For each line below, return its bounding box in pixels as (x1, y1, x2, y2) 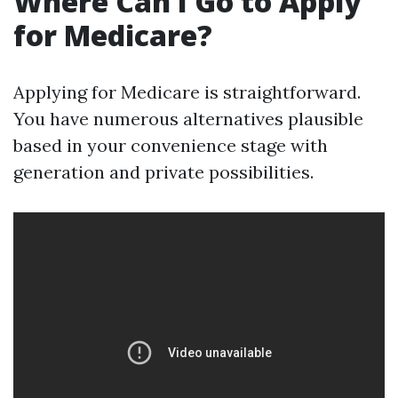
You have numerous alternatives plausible (13, 107, 363, 130)
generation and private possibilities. (13, 161, 314, 183)
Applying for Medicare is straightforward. (13, 81, 361, 103)
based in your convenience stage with (13, 134, 328, 156)
